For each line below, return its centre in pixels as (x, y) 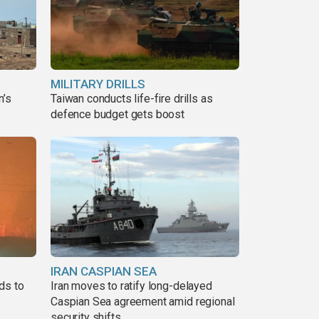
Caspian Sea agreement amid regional (143, 302)
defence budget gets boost (117, 114)
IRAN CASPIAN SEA (104, 272)
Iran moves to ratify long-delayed (131, 286)
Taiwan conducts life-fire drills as (132, 98)
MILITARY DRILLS (98, 84)
